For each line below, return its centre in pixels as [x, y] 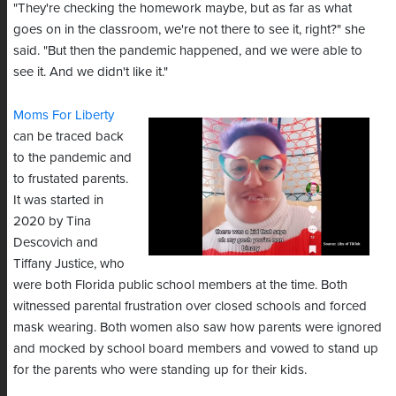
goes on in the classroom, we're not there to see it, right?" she [189, 30]
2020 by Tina [52, 221]
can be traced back [69, 137]
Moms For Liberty [64, 115]
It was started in [58, 200]
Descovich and [56, 243]
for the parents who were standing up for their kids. [160, 370]
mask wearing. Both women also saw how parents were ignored [198, 327]
